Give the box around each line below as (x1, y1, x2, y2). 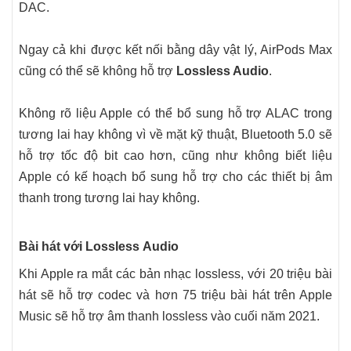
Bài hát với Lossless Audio (19, 240, 179, 253)
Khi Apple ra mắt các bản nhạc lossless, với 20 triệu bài (19, 267, 332, 280)
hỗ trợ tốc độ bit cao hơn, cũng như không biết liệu (19, 149, 332, 162)
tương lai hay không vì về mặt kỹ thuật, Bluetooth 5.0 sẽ (19, 128, 332, 141)
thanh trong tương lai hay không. (19, 191, 200, 204)
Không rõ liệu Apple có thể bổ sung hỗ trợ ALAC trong (19, 107, 332, 120)
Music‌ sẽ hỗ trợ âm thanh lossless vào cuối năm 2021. (19, 309, 320, 323)
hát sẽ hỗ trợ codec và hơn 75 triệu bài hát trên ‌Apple (19, 288, 332, 302)
